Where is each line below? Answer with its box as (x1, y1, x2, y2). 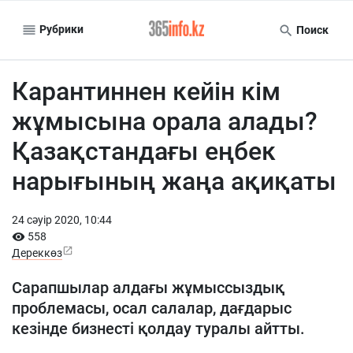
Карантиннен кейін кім (12, 76, 281, 106)
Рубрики (37, 22, 84, 35)
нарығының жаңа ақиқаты (12, 166, 336, 196)
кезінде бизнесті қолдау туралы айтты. (12, 319, 305, 338)
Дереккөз (12, 247, 62, 259)
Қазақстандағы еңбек (12, 136, 276, 166)
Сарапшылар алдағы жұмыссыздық (12, 278, 284, 297)
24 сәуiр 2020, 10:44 (12, 214, 112, 226)
